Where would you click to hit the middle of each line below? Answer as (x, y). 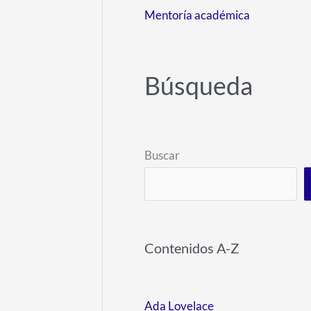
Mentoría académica (197, 15)
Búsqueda (199, 85)
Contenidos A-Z (192, 247)
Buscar (162, 155)
